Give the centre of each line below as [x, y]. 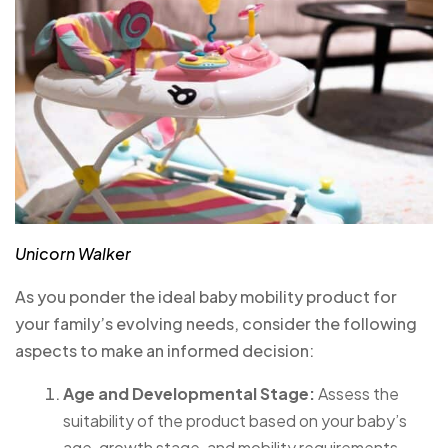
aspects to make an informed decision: [164, 350]
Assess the [357, 393]
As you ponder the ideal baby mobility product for [206, 296]
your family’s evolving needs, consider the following [216, 323]
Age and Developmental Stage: [189, 393]
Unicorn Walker [73, 253]
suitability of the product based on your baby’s [235, 420]
